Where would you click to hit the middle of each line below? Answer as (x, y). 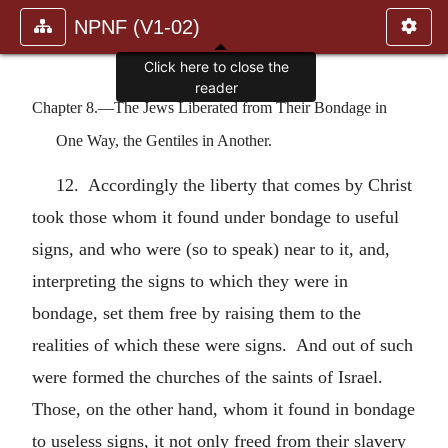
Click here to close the (216, 67)
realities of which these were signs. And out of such (222, 344)
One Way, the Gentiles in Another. (164, 140)
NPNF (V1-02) (137, 27)
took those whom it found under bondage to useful (215, 216)
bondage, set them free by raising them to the (196, 312)
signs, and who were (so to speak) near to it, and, (211, 248)
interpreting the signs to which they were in (190, 280)
